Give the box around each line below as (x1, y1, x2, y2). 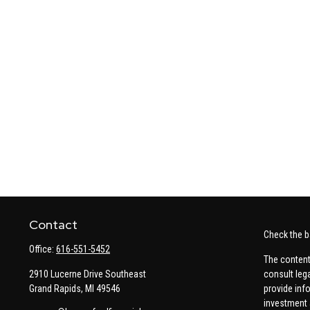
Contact (29, 217, 77, 233)
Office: (29, 244, 56, 255)
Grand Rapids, (29, 283, 83, 295)
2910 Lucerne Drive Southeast (29, 268, 146, 280)
